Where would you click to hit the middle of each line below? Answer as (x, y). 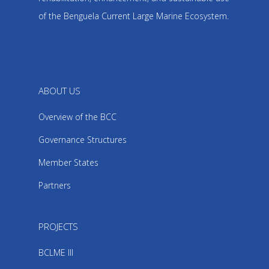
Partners (55, 185)
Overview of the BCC (77, 117)
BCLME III (56, 252)
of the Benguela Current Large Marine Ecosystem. (134, 16)
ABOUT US (59, 91)
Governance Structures (83, 140)
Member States (68, 162)
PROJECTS (58, 226)
